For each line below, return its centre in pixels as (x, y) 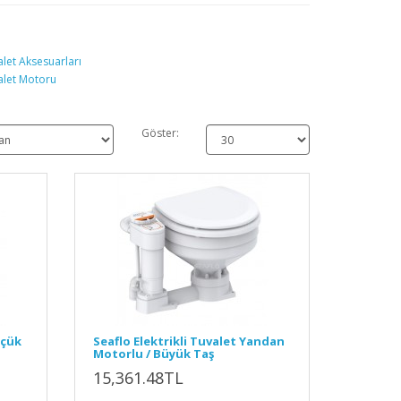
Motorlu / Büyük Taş (154, 354)
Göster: (160, 133)
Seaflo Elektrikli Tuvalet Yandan (189, 341)
